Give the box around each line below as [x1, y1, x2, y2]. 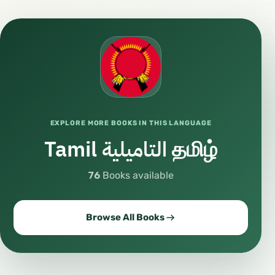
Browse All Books [85, 212, 165, 223]
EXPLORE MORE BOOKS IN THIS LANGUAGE [50, 119, 212, 127]
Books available [100, 169, 174, 181]
